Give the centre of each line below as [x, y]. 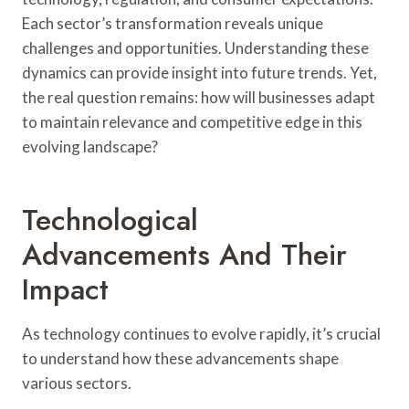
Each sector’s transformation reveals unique [173, 23]
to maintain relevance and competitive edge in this [192, 121]
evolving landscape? [90, 146]
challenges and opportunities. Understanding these [195, 47]
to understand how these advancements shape [180, 358]
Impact [65, 289]
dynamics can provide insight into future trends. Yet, [199, 72]
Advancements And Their [184, 254]
